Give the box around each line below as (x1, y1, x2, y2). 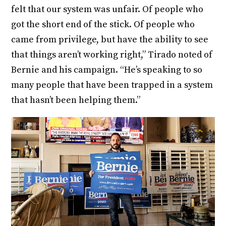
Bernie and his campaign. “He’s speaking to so (11, 64, 203, 76)
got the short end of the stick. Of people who (11, 19, 195, 31)
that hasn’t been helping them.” (11, 94, 141, 106)
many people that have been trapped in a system (11, 79, 213, 91)
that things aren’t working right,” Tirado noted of (11, 49, 213, 61)
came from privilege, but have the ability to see (11, 34, 209, 46)
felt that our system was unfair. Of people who (11, 4, 204, 16)
